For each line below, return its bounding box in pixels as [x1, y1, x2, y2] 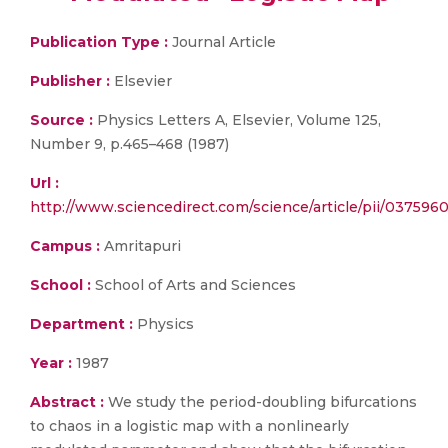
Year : [30, 354, 72, 372]
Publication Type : [30, 33, 168, 51]
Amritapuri [100, 237, 181, 255]
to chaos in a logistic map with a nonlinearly [30, 417, 349, 435]
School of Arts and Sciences [91, 276, 296, 294]
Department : [30, 315, 133, 333]
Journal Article [168, 33, 276, 51]
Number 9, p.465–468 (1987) [30, 135, 229, 153]
